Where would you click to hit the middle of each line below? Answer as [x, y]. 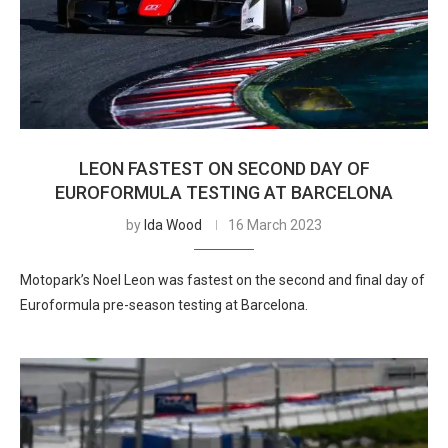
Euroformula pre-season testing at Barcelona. [164, 305]
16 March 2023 [275, 225]
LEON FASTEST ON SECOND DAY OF [224, 168]
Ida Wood [173, 225]
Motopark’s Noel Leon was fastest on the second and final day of [222, 280]
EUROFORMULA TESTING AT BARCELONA [224, 192]
